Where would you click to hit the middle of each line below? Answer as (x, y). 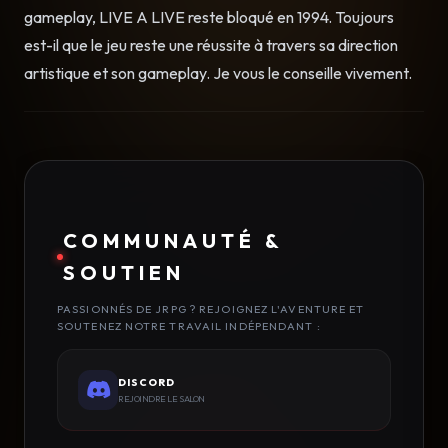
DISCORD (146, 382)
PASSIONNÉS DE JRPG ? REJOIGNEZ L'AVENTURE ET (211, 309)
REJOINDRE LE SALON (161, 398)
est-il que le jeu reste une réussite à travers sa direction (211, 45)
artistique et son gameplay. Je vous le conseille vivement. (218, 73)
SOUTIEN (123, 273)
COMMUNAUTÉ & (172, 241)
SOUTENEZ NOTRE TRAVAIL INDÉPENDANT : (189, 326)
